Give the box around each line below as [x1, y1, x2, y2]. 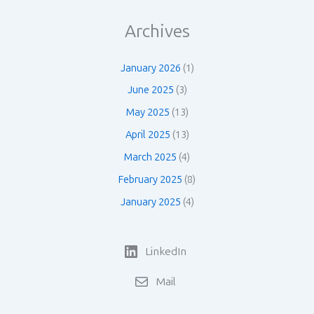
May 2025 [125, 106, 170, 119]
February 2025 [118, 173, 182, 186]
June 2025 [127, 83, 174, 97]
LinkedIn [144, 245, 186, 259]
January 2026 [120, 61, 181, 74]
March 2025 [124, 151, 177, 164]
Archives [124, 21, 190, 42]
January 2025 [120, 196, 181, 209]
